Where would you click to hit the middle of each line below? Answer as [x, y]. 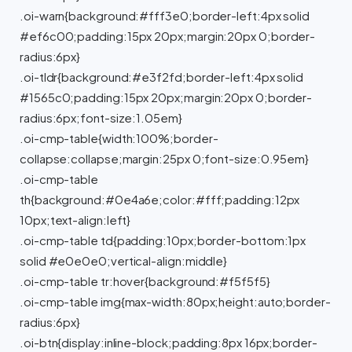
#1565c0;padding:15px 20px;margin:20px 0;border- [166, 97]
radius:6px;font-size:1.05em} [101, 118]
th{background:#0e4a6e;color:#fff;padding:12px [160, 200]
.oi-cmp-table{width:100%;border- [119, 138]
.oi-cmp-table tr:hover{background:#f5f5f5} [145, 281]
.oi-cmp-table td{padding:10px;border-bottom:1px [163, 240]
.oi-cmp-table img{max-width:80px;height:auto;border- [175, 302]
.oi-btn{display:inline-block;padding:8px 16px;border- [169, 343]
